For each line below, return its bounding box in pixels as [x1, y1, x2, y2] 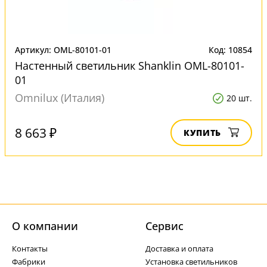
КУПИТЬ [184, 127, 221, 138]
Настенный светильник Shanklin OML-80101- [15, 58, 244, 73]
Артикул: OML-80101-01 [15, 44, 111, 55]
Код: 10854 [209, 44, 252, 55]
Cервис [145, 219, 184, 233]
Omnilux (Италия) [15, 91, 104, 105]
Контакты [12, 243, 48, 254]
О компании [12, 219, 78, 233]
